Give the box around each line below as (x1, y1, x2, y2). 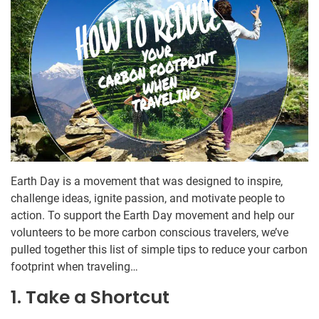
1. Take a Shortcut (11, 285, 169, 310)
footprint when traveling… (11, 260, 138, 274)
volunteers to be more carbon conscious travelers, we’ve (11, 226, 288, 240)
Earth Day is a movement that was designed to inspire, (11, 174, 283, 189)
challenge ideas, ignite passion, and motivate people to (11, 192, 285, 206)
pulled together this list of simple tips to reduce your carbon (11, 243, 308, 257)
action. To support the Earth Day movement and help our (11, 209, 294, 223)
